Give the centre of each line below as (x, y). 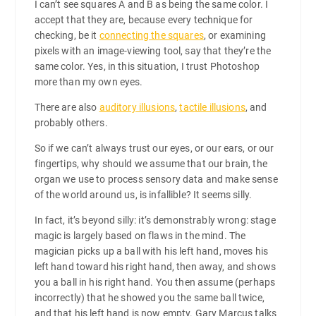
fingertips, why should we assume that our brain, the (151, 164)
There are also (67, 108)
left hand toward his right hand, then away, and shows (155, 267)
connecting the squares (151, 36)
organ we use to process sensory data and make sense (156, 180)
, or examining (235, 36)
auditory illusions (137, 108)
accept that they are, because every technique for (144, 20)
